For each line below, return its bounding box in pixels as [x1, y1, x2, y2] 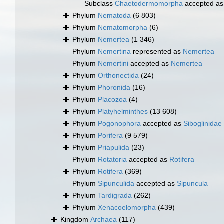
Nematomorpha [98, 23, 147, 32]
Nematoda [98, 11, 131, 20]
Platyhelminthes [98, 107, 148, 116]
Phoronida [98, 83, 130, 92]
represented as [131, 47, 183, 56]
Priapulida [98, 143, 129, 152]
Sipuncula [177, 179, 208, 188]
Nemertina [98, 47, 131, 56]
